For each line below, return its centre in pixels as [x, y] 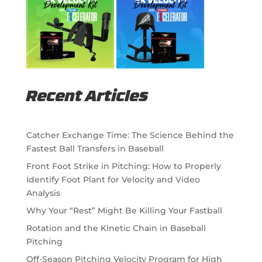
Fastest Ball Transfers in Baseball [95, 148]
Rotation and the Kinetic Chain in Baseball [116, 228]
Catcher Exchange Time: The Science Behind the [130, 135]
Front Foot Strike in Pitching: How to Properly [123, 166]
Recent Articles [87, 97]
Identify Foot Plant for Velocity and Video [113, 179]
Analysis [43, 193]
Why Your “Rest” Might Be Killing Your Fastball [124, 210]
